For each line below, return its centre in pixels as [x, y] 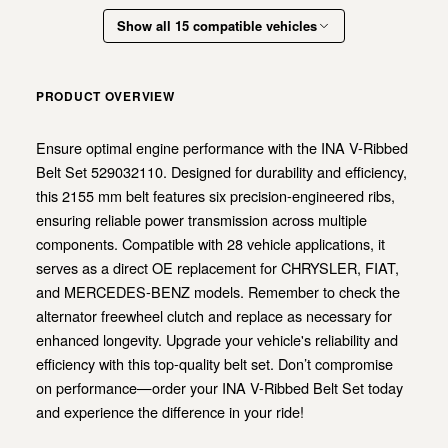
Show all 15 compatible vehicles [217, 25]
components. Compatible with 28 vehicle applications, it [210, 243]
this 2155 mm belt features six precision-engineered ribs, [215, 195]
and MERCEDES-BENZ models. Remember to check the [218, 291]
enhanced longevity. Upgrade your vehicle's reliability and [217, 339]
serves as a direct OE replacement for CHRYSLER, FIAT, [217, 267]
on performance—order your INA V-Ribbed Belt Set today [219, 387]
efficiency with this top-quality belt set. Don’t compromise [214, 363]
